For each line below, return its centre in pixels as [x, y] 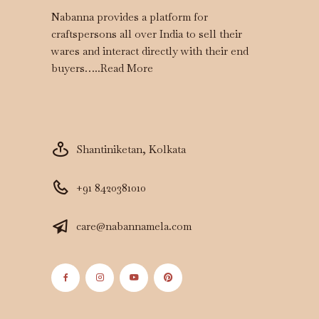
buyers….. [76, 68]
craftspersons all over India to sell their [147, 33]
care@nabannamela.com [134, 226]
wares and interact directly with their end [150, 51]
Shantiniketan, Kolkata [131, 149]
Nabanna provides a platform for [130, 16]
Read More [127, 68]
